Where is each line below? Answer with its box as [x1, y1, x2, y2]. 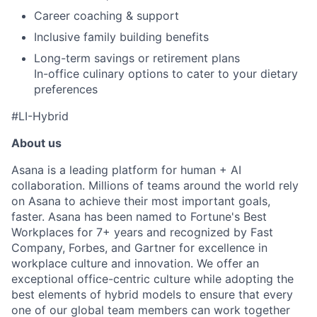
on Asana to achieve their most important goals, [11, 194, 270, 209]
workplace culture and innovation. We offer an [11, 256, 259, 271]
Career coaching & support [34, 8, 179, 23]
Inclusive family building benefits [34, 30, 209, 45]
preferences [34, 82, 98, 97]
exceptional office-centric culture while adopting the [11, 272, 294, 287]
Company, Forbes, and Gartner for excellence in [11, 241, 267, 255]
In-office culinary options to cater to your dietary [34, 67, 298, 81]
